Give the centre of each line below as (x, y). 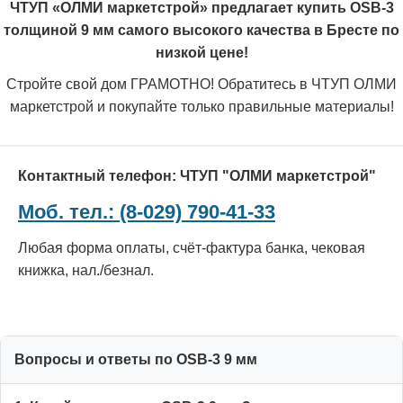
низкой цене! (201, 52)
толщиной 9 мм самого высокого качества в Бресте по (201, 30)
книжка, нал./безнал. (86, 270)
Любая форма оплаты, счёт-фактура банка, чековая (192, 247)
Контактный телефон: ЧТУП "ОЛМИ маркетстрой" (197, 175)
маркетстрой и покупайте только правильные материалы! (201, 106)
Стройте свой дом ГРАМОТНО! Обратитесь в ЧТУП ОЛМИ (201, 84)
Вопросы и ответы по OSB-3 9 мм (136, 359)
